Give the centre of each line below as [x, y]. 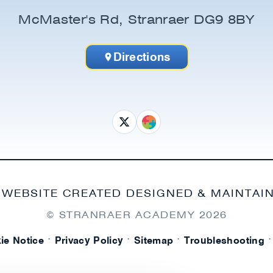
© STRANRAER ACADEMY [122, 215]
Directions [142, 56]
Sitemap [154, 240]
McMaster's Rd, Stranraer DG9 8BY [136, 20]
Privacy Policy [89, 240]
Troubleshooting [224, 240]
